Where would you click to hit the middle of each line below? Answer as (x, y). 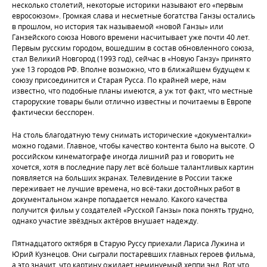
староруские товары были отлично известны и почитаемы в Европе (132, 101)
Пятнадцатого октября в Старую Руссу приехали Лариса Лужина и (128, 243)
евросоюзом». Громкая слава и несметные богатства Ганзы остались (133, 15)
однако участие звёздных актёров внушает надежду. (105, 221)
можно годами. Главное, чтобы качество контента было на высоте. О (133, 145)
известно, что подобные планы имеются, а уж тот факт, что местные (132, 91)
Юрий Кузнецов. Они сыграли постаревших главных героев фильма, (133, 254)
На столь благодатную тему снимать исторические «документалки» (132, 135)
